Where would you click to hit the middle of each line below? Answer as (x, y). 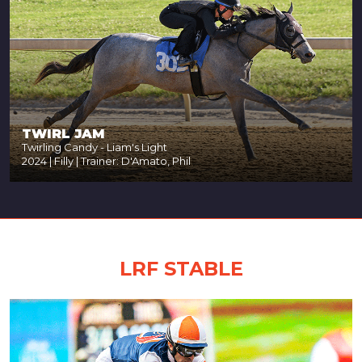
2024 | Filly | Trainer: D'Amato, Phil (106, 161)
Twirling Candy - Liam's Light (95, 147)
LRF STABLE (181, 269)
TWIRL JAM (63, 134)
